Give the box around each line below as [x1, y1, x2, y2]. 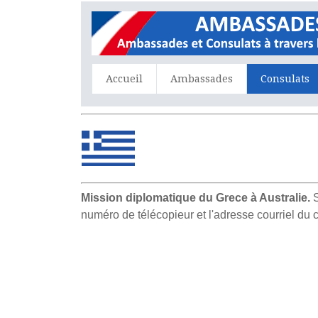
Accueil [106, 72, 143, 84]
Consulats [261, 72, 310, 84]
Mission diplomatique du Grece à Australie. [81, 191, 311, 204]
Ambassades [170, 72, 234, 84]
